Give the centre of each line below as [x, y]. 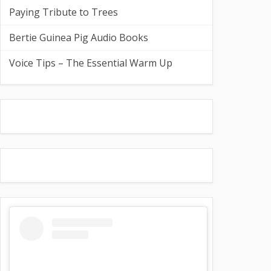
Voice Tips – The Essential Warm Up [91, 63]
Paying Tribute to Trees [64, 12]
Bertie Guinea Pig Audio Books [79, 38]
